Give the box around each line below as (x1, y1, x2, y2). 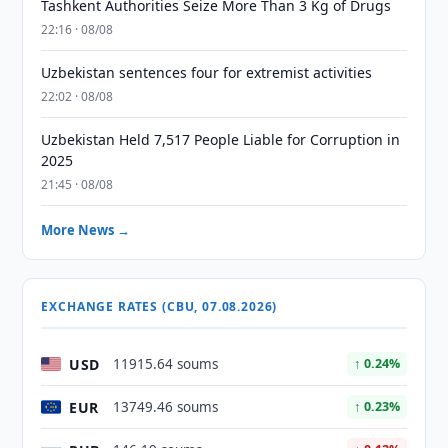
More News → (41, 221, 131, 239)
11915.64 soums (113, 355, 219, 373)
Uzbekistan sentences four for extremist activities (41, 63, 373, 82)
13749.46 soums (113, 398, 219, 416)
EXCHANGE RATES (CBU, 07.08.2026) (41, 298, 278, 315)
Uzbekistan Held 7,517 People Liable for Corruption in (41, 130, 401, 149)
